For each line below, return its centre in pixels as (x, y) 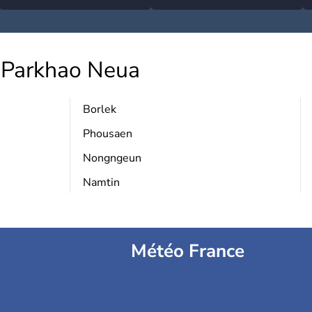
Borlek (99, 109)
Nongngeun (112, 158)
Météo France (187, 251)
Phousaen (107, 134)
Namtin (101, 182)
